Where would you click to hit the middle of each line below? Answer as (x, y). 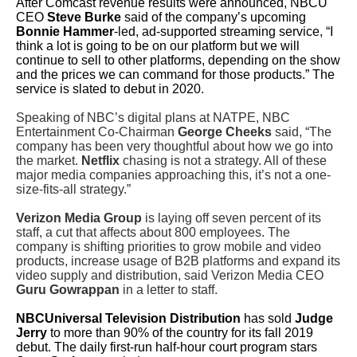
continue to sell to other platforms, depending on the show (178, 60)
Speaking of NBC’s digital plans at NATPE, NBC (153, 118)
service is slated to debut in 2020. (110, 89)
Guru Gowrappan (68, 290)
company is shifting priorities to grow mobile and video (169, 247)
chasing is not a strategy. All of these (223, 161)
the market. (49, 161)
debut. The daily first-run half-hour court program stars (167, 347)
